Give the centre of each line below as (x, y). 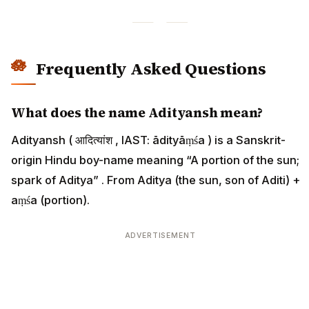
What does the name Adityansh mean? (137, 112)
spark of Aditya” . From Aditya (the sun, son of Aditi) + (156, 180)
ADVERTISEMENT (160, 235)
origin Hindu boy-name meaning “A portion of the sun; (155, 160)
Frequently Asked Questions (151, 68)
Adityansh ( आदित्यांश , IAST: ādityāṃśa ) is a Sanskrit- (148, 140)
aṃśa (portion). (50, 200)
